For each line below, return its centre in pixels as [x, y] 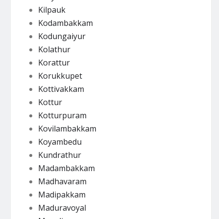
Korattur [54, 62]
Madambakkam [66, 168]
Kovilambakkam [67, 128]
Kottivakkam [61, 89]
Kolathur [54, 49]
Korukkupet [60, 76]
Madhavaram [62, 181]
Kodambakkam [65, 23]
